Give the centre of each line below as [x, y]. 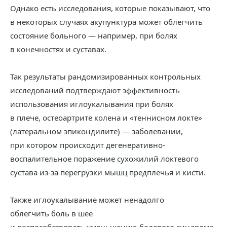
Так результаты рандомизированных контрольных [105, 77]
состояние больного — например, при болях [94, 35]
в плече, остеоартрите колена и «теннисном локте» [106, 118]
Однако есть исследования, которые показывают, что [110, 8]
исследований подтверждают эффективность [95, 90]
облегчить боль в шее [51, 213]
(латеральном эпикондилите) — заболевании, [97, 131]
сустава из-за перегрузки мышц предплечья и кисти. [108, 172]
